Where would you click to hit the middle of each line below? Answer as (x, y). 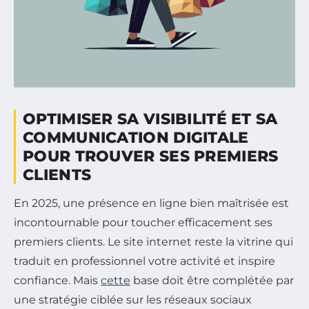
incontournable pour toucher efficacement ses (143, 222)
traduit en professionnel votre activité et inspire (144, 261)
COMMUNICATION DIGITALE (136, 137)
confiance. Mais (57, 280)
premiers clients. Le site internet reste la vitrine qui (153, 241)
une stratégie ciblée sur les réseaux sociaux (133, 299)
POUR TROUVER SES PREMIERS (151, 156)
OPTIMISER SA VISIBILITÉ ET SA (150, 119)
